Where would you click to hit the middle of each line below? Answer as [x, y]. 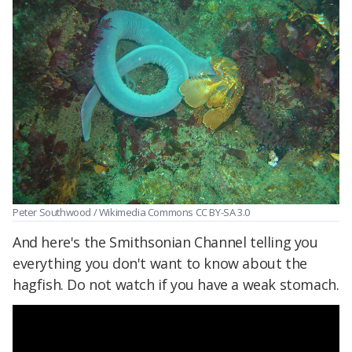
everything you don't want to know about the [160, 263]
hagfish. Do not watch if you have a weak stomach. [176, 284]
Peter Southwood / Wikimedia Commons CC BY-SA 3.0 [131, 213]
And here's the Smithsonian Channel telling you [165, 242]
